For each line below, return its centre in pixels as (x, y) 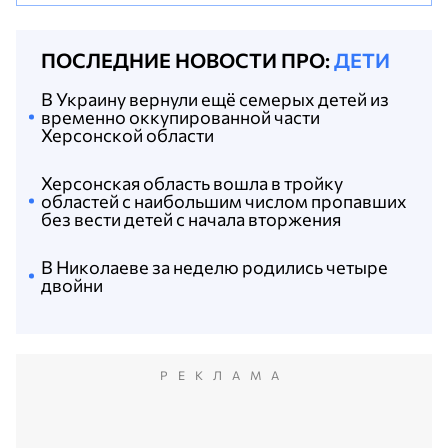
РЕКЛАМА (224, 374)
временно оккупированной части (180, 116)
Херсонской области (127, 134)
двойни (72, 284)
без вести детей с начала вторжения (191, 218)
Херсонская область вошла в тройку (192, 182)
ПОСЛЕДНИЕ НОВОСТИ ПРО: (187, 59)
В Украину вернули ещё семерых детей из (215, 98)
